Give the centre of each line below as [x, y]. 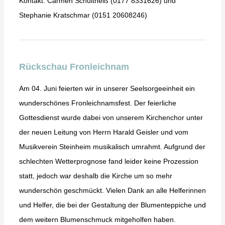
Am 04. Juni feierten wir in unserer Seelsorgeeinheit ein [107, 89]
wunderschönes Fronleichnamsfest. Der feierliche [97, 103]
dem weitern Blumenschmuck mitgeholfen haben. [97, 220]
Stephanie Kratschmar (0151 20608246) [83, 15]
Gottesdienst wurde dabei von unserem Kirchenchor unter [111, 118]
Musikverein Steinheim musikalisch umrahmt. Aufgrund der [112, 147]
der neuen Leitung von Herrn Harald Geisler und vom [103, 132]
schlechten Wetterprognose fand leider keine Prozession [108, 161]
